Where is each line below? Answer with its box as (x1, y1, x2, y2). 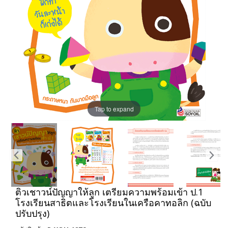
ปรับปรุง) (15, 207, 49, 219)
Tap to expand (94, 104, 134, 113)
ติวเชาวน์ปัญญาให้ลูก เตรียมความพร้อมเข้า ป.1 (15, 186, 203, 198)
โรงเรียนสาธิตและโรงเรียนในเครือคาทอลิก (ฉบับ (15, 196, 211, 209)
